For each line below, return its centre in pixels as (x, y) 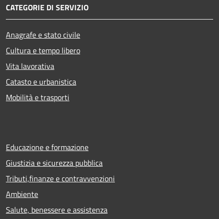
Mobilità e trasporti (38, 97)
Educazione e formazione (47, 147)
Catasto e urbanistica (41, 82)
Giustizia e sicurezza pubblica (54, 163)
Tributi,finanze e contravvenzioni (60, 178)
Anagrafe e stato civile (43, 35)
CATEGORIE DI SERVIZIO (47, 7)
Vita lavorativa (30, 66)
